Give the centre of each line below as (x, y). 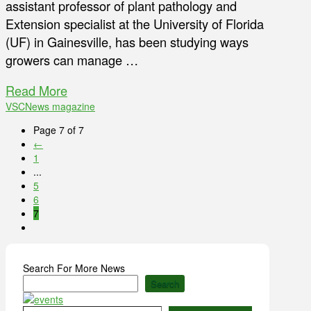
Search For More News (74, 268)
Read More (36, 91)
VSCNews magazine (50, 107)
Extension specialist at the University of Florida (135, 24)
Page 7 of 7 (59, 130)
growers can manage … (72, 60)
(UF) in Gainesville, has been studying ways (127, 42)
